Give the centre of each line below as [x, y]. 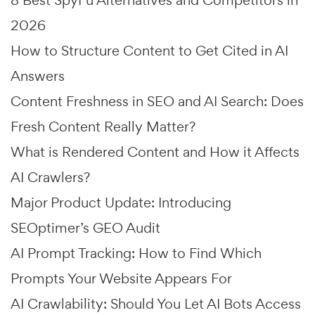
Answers [38, 76]
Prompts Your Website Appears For [121, 279]
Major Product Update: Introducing [121, 203]
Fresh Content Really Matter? [103, 127]
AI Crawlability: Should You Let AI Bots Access [156, 304]
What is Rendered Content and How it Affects [155, 152]
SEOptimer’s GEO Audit [85, 228]
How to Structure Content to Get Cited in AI [149, 51]
